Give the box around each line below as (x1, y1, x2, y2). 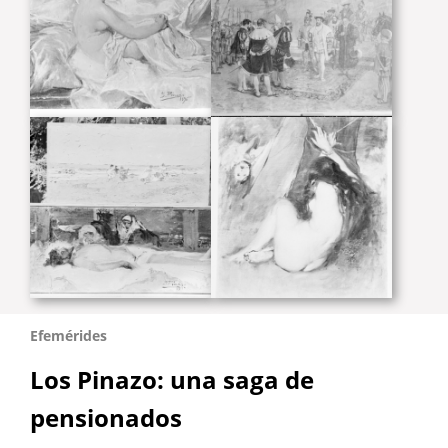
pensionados (30, 401, 182, 435)
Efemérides (30, 326, 107, 346)
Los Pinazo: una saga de (30, 363, 314, 397)
